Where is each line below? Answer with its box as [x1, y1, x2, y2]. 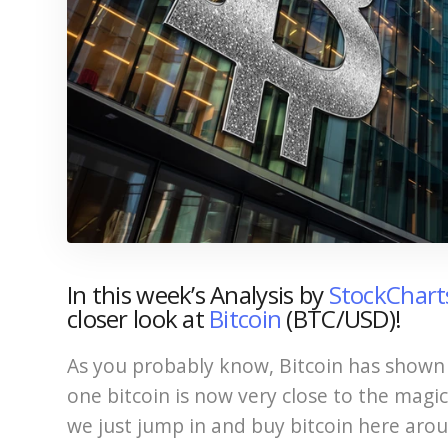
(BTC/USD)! [281, 301, 402, 335]
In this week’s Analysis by [67, 277, 329, 311]
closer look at [67, 301, 210, 335]
